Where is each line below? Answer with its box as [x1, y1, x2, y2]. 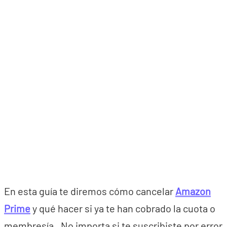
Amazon [175, 185, 211, 197]
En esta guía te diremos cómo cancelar [4, 185, 175, 197]
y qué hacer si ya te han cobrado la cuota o [30, 202, 215, 214]
